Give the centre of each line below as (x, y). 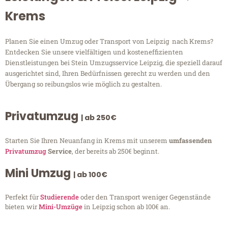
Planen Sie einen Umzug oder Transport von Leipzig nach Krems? (109, 41)
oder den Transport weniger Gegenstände (145, 197)
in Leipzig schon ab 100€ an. (126, 207)
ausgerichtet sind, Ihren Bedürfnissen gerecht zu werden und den (108, 74)
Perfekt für (23, 197)
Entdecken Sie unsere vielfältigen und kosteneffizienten (94, 52)
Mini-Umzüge (61, 207)
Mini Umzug (39, 174)
